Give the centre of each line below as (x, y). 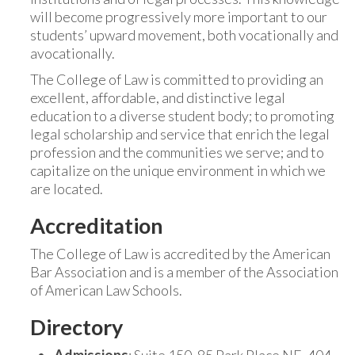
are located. (67, 189)
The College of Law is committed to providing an (177, 79)
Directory (76, 327)
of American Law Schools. (106, 290)
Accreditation (97, 225)
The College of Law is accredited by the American (180, 254)
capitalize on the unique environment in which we (178, 170)
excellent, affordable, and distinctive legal (158, 97)
